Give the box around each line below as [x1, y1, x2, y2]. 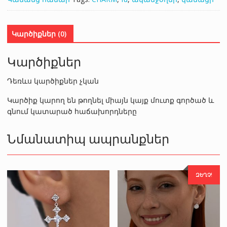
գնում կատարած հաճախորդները [7, 106, 137, 117]
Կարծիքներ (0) [11, 28, 66, 39]
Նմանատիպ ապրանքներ [7, 129, 169, 147]
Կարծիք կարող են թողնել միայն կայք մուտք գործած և [7, 95, 214, 105]
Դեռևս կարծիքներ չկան [7, 76, 99, 86]
